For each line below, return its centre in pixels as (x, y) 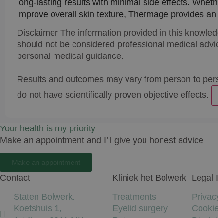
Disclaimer (37, 32)
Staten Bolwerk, (44, 196)
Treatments (134, 196)
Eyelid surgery (140, 208)
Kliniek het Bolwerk (149, 178)
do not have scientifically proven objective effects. (113, 95)
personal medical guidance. (70, 56)
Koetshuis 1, (37, 208)
